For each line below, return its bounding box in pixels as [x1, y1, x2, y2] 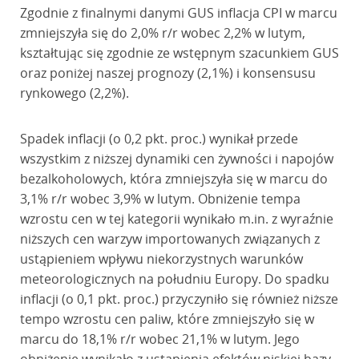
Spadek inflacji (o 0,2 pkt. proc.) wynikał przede [19, 130, 298, 147]
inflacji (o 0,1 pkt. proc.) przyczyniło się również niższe [19, 290, 338, 308]
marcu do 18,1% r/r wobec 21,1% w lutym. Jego [19, 330, 300, 348]
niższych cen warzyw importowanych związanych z [19, 230, 320, 248]
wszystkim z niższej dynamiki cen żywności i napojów [19, 150, 333, 167]
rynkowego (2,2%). [19, 84, 129, 102]
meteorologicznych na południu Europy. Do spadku [19, 270, 329, 288]
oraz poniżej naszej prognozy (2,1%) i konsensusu [19, 64, 316, 82]
